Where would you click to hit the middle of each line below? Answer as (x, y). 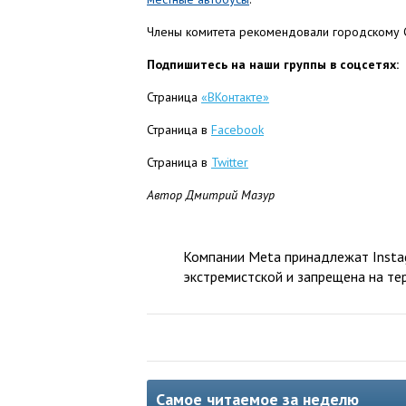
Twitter (230, 162)
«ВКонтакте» (235, 97)
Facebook (237, 130)
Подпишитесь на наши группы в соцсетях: (273, 64)
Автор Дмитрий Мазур (211, 195)
